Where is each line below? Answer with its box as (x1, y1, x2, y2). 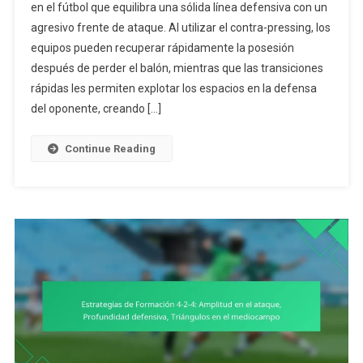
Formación (295, 3, 346, 16)
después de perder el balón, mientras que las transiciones (30, 61, 323, 75)
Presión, (295, 96, 333, 109)
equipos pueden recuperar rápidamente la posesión (30, 41, 294, 54)
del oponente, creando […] (30, 101, 161, 115)
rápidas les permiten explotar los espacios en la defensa (30, 81, 317, 95)
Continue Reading (64, 142, 156, 155)
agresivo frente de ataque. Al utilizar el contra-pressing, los (30, 20, 331, 34)
